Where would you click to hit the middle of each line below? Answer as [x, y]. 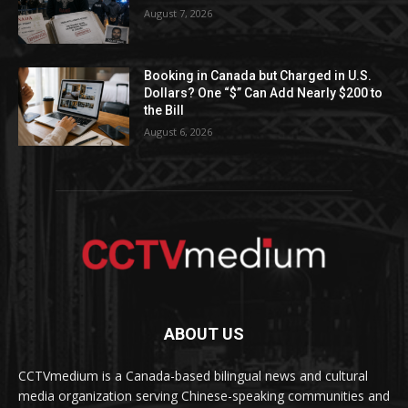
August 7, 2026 [178, 13]
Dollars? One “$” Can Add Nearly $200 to [264, 93]
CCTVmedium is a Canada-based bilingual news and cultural [193, 375]
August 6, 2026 [178, 132]
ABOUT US [204, 333]
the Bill [164, 111]
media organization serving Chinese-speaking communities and [204, 395]
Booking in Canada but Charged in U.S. [258, 76]
